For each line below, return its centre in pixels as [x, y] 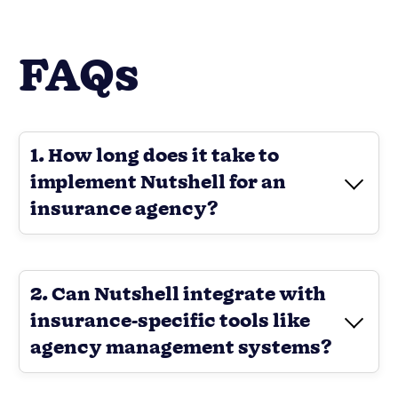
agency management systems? [181, 348]
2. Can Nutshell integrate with [178, 295]
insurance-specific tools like [170, 321]
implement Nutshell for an [158, 183]
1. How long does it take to [155, 156]
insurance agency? [124, 209]
